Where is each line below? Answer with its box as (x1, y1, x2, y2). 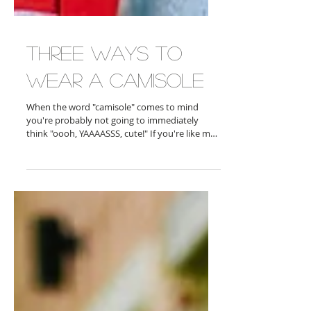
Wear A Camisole (26, 112, 204, 131)
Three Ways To (26, 85, 182, 104)
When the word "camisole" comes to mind (26, 142, 199, 155)
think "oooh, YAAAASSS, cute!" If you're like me (26, 169, 150, 181)
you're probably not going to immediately (26, 155, 199, 168)
